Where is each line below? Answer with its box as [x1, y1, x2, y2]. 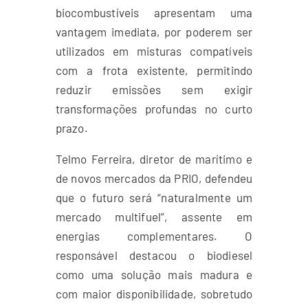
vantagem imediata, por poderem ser [55, 25, 253, 38]
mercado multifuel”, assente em [55, 210, 253, 223]
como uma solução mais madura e [55, 267, 253, 281]
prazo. [55, 121, 88, 135]
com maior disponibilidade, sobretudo [55, 287, 253, 300]
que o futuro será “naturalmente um [55, 190, 253, 204]
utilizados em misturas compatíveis [55, 44, 253, 58]
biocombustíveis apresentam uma [55, 5, 253, 19]
